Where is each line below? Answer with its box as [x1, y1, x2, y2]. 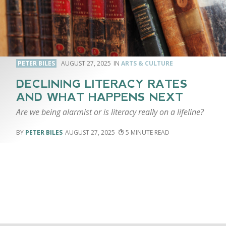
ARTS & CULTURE [121, 59, 173, 68]
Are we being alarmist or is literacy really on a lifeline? [16, 106, 204, 118]
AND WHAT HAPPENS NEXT [16, 91, 183, 104]
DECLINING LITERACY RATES [16, 78, 188, 91]
